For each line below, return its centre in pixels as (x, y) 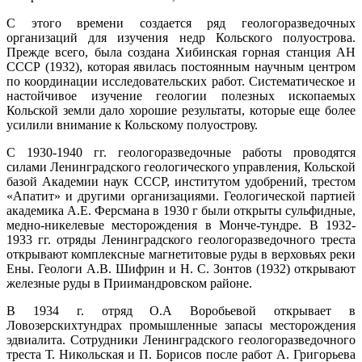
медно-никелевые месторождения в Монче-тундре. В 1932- (181, 225)
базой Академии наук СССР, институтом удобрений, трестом (181, 181)
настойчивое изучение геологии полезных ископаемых (181, 95)
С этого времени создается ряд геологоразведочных (181, 23)
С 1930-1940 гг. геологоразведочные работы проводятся (181, 152)
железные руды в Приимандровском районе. (129, 283)
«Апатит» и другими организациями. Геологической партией (181, 196)
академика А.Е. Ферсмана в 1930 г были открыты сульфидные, (181, 210)
